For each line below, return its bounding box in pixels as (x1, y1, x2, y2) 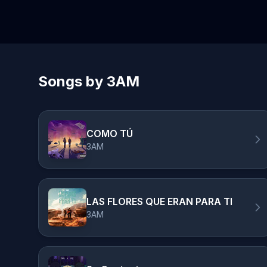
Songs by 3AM (38, 73, 139, 90)
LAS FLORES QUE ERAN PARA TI (86, 195, 232, 207)
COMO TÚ (86, 128, 133, 139)
